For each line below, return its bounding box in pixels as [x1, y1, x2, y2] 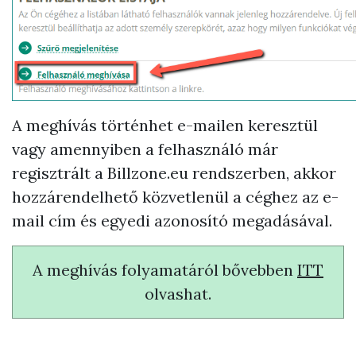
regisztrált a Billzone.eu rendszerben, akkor [12, 163, 336, 183]
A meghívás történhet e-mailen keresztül [12, 115, 318, 135]
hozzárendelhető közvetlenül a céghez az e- [12, 187, 339, 207]
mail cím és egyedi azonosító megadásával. [12, 211, 332, 230]
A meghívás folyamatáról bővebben [33, 260, 297, 280]
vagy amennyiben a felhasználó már [12, 139, 278, 159]
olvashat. [145, 284, 211, 304]
